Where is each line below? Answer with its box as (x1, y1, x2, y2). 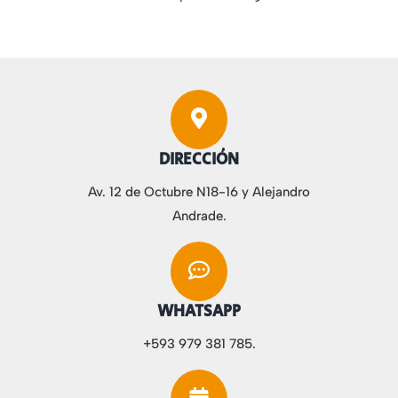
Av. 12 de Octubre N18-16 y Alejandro (88, 184, 310, 200)
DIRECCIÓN (159, 148, 239, 171)
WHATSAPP (157, 300, 241, 323)
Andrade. (171, 208, 227, 224)
